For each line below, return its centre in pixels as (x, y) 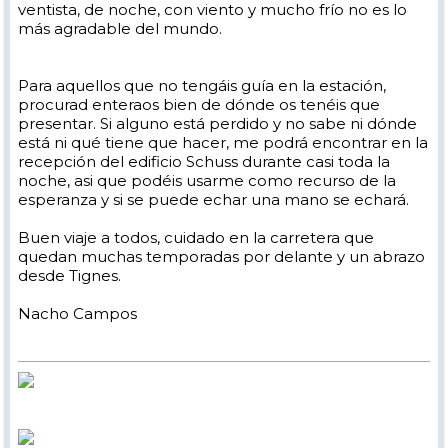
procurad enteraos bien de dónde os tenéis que (199, 104)
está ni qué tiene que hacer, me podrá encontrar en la (223, 142)
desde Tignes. (69, 275)
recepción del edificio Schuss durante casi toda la (204, 161)
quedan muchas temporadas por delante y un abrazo (221, 256)
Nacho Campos (77, 313)
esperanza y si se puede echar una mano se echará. (213, 199)
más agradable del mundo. (120, 28)
